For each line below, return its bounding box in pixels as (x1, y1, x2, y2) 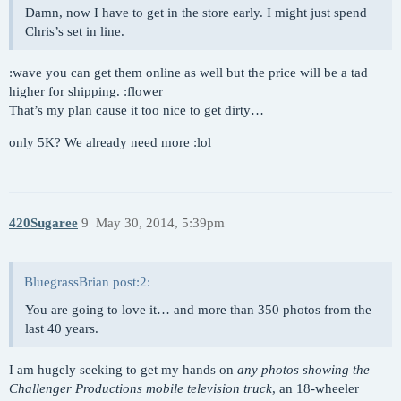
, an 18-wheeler (272, 381, 359, 397)
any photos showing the (237, 363, 370, 378)
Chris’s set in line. (25, 24, 124, 39)
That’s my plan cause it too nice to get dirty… (9, 103, 264, 118)
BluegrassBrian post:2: (24, 275, 150, 290)
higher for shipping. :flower (9, 84, 163, 99)
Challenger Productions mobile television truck (9, 381, 272, 397)
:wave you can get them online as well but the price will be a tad (9, 65, 368, 81)
